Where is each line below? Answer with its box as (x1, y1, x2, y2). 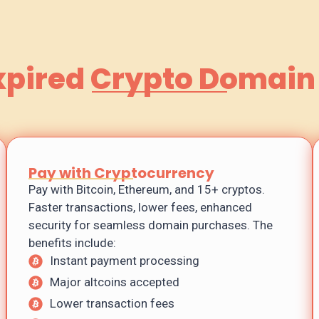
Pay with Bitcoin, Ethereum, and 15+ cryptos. (28, 182, 265, 197)
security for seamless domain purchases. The (28, 218, 273, 233)
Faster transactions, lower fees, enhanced (28, 200, 252, 215)
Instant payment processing (50, 253, 199, 268)
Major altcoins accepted (50, 275, 179, 290)
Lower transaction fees (50, 296, 174, 311)
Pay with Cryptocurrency (28, 163, 214, 184)
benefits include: (28, 236, 119, 251)
